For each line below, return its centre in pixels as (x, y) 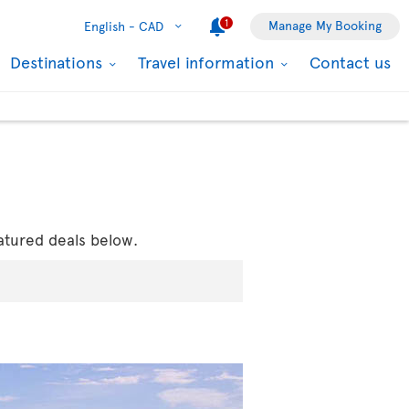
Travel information (208, 62)
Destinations (58, 62)
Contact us (350, 62)
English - (110, 26)
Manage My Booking (325, 25)
